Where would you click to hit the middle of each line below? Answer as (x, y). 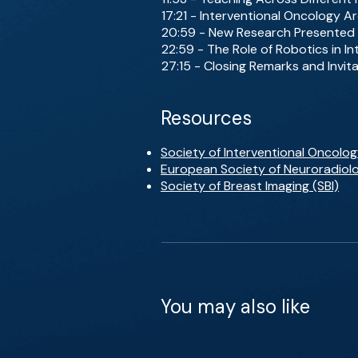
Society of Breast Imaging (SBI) (250, 186)
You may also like (235, 306)
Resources (206, 118)
